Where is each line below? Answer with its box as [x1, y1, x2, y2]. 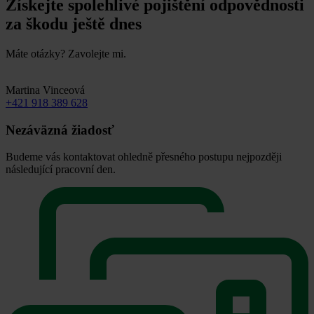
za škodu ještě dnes [6, 15, 142, 34]
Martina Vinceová [6, 84, 85, 97]
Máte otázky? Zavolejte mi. [6, 48, 126, 60]
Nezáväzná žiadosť [6, 122, 114, 137]
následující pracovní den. [6, 163, 116, 176]
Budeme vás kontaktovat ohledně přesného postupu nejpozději [6, 151, 282, 163]
